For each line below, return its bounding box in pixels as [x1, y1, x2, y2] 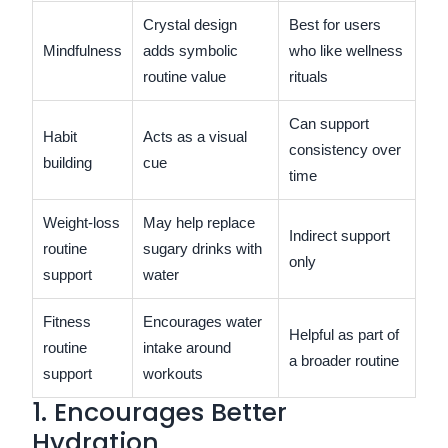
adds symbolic [143, 41, 238, 59]
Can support [289, 114, 369, 132]
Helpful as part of [289, 325, 399, 343]
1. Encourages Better [32, 394, 287, 430]
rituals [289, 67, 328, 85]
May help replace [143, 213, 255, 231]
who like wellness [289, 41, 403, 59]
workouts [143, 364, 203, 382]
